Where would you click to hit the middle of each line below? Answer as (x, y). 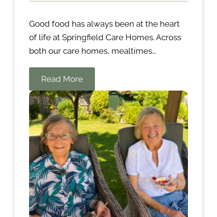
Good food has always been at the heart (104, 24)
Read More (62, 79)
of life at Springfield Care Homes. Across (105, 38)
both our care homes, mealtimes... (93, 51)
